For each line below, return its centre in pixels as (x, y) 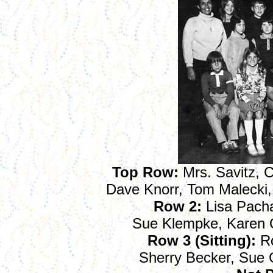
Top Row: (145, 172)
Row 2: (177, 206)
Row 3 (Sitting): (202, 240)
